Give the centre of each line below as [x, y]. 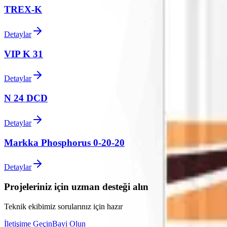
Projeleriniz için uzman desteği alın [76, 187]
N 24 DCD [26, 98]
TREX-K [23, 10]
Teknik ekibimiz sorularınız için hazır [63, 206]
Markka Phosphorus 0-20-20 [64, 142]
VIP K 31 [24, 54]
